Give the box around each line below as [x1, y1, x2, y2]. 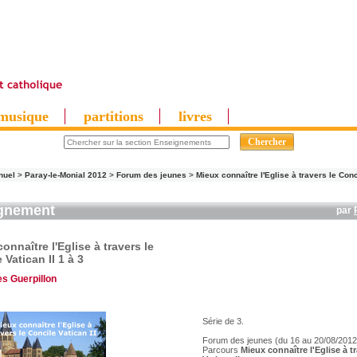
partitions [84, 108, 143, 124]
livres [178, 108, 212, 124]
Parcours [202, 345, 241, 355]
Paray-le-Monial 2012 [25, 171, 107, 179]
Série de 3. [202, 316, 244, 326]
